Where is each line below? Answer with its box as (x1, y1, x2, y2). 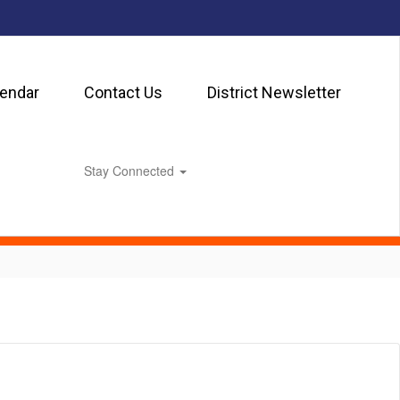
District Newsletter (206, 83, 341, 102)
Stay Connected (84, 162, 178, 179)
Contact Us (83, 83, 162, 102)
